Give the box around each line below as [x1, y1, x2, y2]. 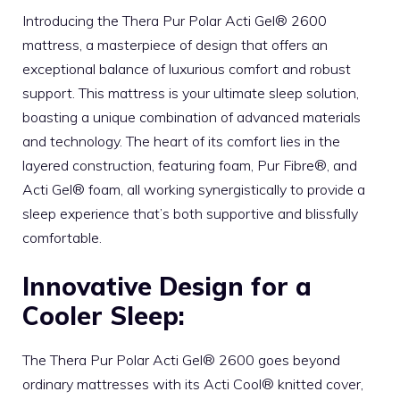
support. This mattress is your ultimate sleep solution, [22, 84, 359, 103]
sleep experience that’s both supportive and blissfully [22, 204, 358, 223]
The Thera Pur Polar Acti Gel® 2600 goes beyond [22, 351, 340, 370]
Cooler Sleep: [22, 300, 185, 332]
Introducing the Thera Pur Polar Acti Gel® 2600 [22, 12, 327, 30]
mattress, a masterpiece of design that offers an [22, 36, 328, 54]
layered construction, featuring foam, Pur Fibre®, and [22, 156, 357, 175]
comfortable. [22, 229, 102, 247]
